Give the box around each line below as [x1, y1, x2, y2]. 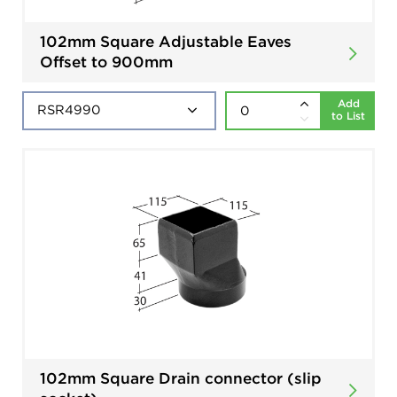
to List [331, 108, 365, 122]
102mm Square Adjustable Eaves [40, 31, 292, 51]
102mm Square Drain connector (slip [40, 368, 322, 387]
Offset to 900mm [40, 51, 173, 71]
